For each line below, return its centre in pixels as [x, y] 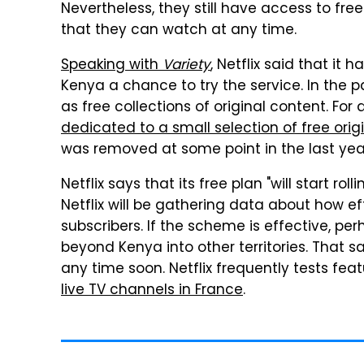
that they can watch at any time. [179, 31]
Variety [186, 66]
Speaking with [112, 66]
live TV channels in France [152, 291]
